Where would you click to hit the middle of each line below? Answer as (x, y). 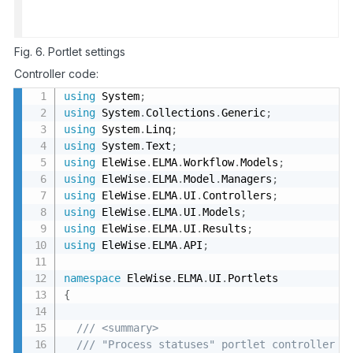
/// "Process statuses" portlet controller (206, 344)
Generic (244, 112)
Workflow (209, 162)
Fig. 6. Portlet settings (70, 51)
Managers (247, 178)
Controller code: (56, 73)
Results (225, 228)
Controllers (238, 195)
